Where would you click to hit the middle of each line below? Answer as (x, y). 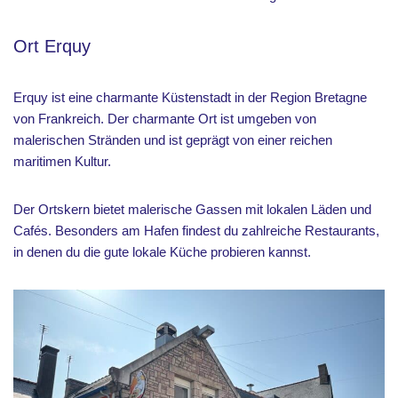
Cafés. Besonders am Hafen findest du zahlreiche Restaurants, (196, 231)
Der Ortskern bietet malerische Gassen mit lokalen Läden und (192, 209)
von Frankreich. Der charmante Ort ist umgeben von (165, 119)
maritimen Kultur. (64, 161)
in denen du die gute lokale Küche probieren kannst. (162, 252)
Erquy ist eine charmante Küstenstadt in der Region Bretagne (190, 97)
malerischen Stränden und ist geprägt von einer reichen (173, 140)
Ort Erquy (52, 46)
